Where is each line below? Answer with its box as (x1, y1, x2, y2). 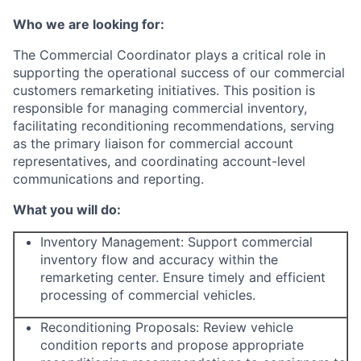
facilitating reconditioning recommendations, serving (13, 118, 334, 134)
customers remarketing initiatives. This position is (13, 82, 315, 98)
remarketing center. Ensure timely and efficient (40, 269, 326, 285)
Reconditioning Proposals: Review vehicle (40, 319, 293, 335)
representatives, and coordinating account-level (13, 153, 305, 169)
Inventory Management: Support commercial (40, 234, 313, 250)
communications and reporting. (13, 171, 204, 187)
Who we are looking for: (13, 16, 164, 32)
